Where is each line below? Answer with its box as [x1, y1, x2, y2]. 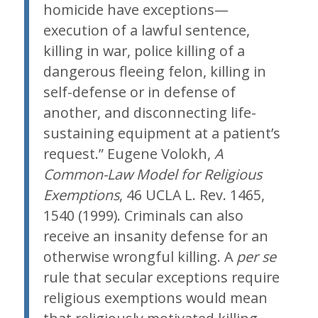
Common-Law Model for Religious [43, 164, 262, 184]
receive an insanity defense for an [43, 226, 268, 246]
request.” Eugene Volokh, [43, 143, 214, 163]
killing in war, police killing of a [43, 40, 245, 60]
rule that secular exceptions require [43, 267, 280, 287]
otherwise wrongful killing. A [43, 246, 236, 266]
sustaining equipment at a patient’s [43, 123, 280, 143]
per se [236, 246, 276, 266]
